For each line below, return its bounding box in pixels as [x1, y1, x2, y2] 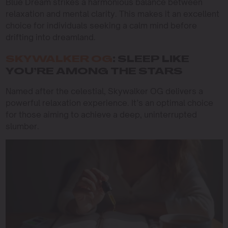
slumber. [5, 121, 39, 132]
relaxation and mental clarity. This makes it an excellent [5, 9, 219, 19]
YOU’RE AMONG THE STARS [5, 67, 183, 77]
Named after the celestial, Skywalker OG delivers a [5, 86, 203, 97]
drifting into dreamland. [5, 32, 96, 43]
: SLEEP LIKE [112, 55, 189, 65]
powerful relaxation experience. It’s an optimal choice [5, 98, 213, 108]
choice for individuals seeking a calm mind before [5, 20, 197, 31]
